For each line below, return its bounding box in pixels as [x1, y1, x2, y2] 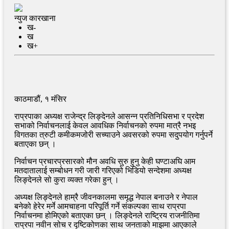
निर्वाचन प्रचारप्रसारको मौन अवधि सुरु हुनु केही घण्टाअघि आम [14, 156, 195, 166]
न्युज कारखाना [14, 13, 56, 22]
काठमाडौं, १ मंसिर [14, 94, 66, 103]
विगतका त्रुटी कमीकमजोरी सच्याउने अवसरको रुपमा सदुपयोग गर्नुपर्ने [14, 130, 213, 139]
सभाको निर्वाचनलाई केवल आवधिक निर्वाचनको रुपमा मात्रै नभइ [14, 121, 196, 130]
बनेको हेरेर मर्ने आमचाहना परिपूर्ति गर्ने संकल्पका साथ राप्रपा [14, 201, 186, 211]
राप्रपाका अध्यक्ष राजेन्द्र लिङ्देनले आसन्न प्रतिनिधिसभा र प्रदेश [14, 111, 204, 121]
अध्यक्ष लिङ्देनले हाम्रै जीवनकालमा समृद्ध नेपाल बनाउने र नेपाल [14, 192, 198, 201]
